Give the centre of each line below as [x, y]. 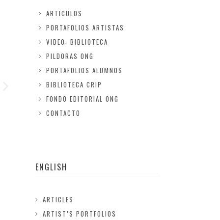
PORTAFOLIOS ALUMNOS [84, 70]
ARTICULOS [64, 13]
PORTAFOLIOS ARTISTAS [85, 27]
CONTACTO [63, 113]
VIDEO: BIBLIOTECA [77, 42]
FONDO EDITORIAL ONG [82, 99]
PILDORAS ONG [70, 56]
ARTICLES [58, 199]
